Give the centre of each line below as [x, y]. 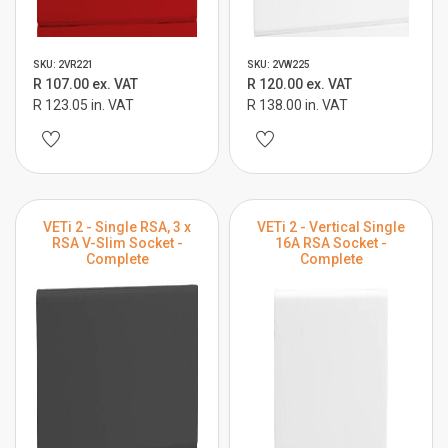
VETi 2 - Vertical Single [331, 227]
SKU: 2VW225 [278, 64]
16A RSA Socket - [331, 243]
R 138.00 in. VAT [297, 105]
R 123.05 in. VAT [83, 105]
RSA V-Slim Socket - [117, 243]
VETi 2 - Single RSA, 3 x [117, 227]
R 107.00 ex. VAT [85, 84]
